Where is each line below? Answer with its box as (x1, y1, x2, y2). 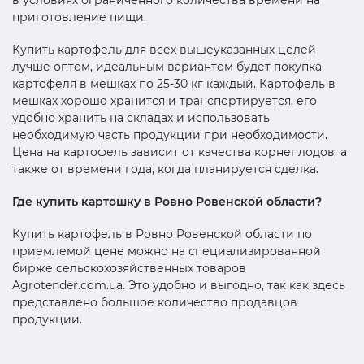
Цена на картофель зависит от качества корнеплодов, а (12, 144, 347, 159)
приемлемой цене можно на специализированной (12, 243, 321, 258)
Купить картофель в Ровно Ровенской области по (12, 226, 312, 241)
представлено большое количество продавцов (12, 294, 297, 310)
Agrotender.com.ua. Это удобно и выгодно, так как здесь (12, 277, 345, 292)
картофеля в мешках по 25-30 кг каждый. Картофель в (12, 76, 336, 91)
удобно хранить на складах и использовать (12, 110, 270, 125)
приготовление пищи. (12, 9, 146, 24)
